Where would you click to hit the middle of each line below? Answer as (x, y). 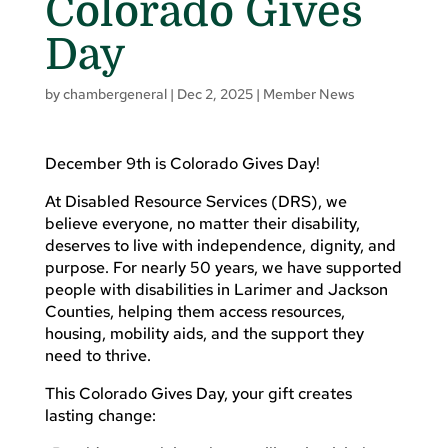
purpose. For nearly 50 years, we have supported (223, 267)
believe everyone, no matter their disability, (202, 223)
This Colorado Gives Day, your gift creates (198, 393)
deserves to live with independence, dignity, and (220, 245)
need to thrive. (97, 355)
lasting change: (100, 415)
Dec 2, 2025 (214, 93)
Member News (308, 93)
